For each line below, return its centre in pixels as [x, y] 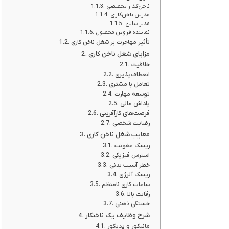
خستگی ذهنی [132, 204]
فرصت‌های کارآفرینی [124, 113]
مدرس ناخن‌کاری [130, 15]
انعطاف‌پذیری [132, 75]
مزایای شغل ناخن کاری [119, 54]
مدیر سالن [137, 24]
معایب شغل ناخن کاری [118, 135]
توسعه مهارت [132, 94]
